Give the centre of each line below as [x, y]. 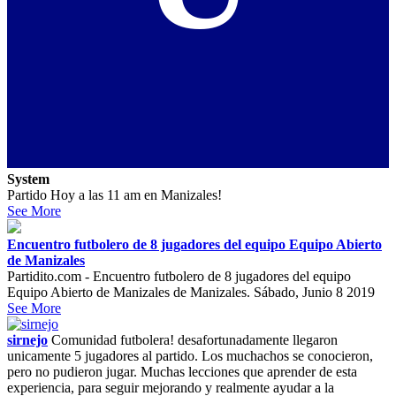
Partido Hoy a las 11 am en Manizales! [114, 194]
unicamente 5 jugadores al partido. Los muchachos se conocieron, [190, 355]
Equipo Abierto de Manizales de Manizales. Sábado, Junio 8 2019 [191, 292]
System [28, 179]
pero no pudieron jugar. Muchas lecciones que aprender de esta [182, 371]
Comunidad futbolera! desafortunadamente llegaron [193, 339]
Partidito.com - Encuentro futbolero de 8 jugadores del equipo [179, 276]
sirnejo [27, 339]
